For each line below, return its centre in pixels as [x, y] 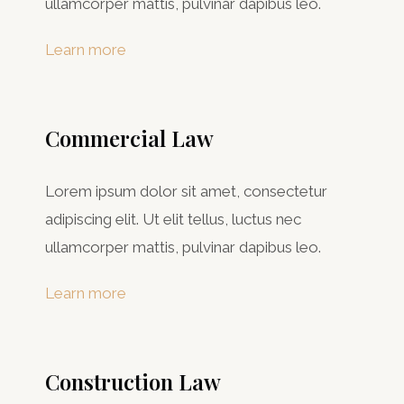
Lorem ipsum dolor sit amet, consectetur [186, 191]
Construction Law [133, 381]
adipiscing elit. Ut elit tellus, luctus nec [173, 219]
